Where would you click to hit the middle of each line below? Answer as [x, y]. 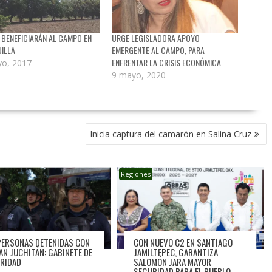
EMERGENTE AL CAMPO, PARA [158, 50]
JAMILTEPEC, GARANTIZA [176, 252]
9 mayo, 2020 [138, 75]
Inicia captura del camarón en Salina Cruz [171, 134]
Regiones [136, 174]
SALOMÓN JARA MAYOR [173, 261]
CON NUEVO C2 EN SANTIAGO [183, 242]
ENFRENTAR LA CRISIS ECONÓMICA [166, 63]
